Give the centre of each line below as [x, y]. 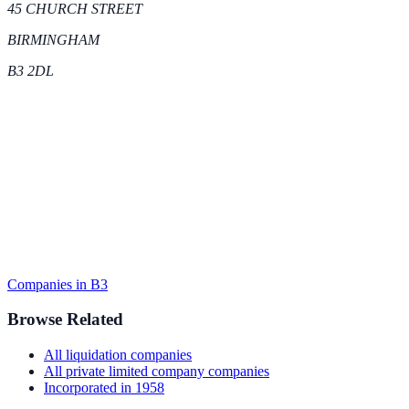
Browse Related [65, 320]
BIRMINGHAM [53, 39]
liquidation [96, 354]
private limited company [135, 371]
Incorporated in [89, 387]
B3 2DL [31, 70]
